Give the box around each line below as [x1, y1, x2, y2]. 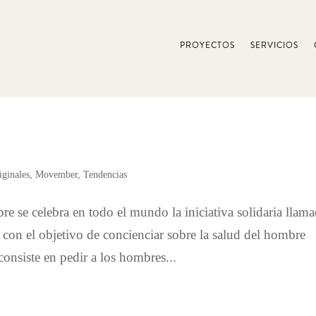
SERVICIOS [250, 39, 298, 52]
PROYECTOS [179, 39, 235, 52]
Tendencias [83, 169, 128, 180]
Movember [35, 169, 78, 180]
